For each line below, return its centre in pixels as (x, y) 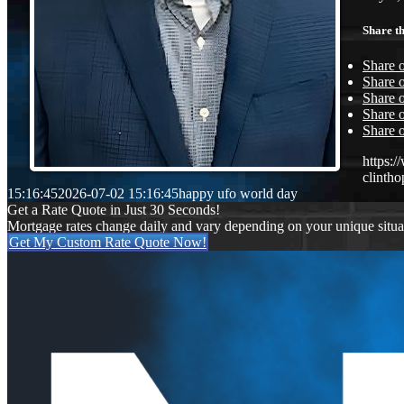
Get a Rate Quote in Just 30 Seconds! (114, 210)
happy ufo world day (238, 194)
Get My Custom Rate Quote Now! (108, 243)
